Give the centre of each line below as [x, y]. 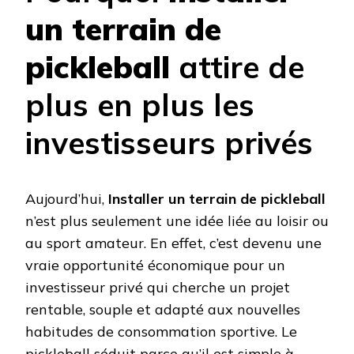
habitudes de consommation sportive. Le [161, 331]
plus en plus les [140, 105]
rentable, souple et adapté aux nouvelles [163, 309]
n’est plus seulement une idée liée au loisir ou [177, 220]
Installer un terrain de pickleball [217, 198]
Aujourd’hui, [67, 198]
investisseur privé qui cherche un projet [158, 287]
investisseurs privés [169, 143]
